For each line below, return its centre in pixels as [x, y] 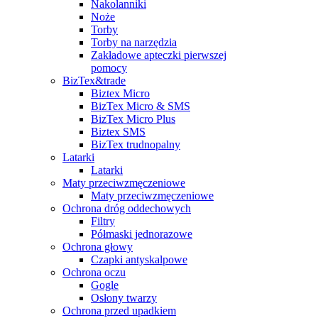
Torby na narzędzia [134, 42]
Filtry [103, 221]
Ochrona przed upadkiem [119, 310]
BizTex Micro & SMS [141, 106]
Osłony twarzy [124, 297]
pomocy [109, 67]
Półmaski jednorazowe [142, 234]
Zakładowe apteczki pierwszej [159, 55]
